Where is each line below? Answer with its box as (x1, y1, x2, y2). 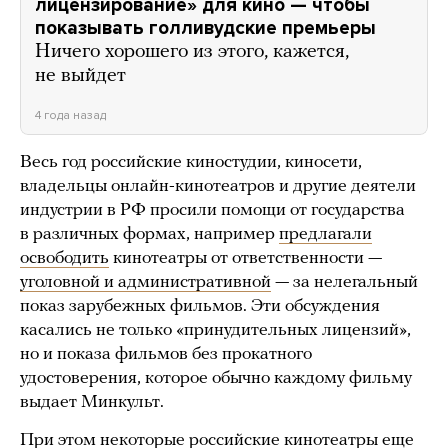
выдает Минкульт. (20, 393, 164, 413)
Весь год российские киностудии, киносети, (20, 153, 362, 173)
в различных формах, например (20, 225, 279, 245)
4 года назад (35, 108, 106, 123)
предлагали (279, 225, 372, 245)
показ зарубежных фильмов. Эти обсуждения (20, 297, 380, 317)
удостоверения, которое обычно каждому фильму (20, 369, 412, 389)
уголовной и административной (20, 273, 271, 293)
